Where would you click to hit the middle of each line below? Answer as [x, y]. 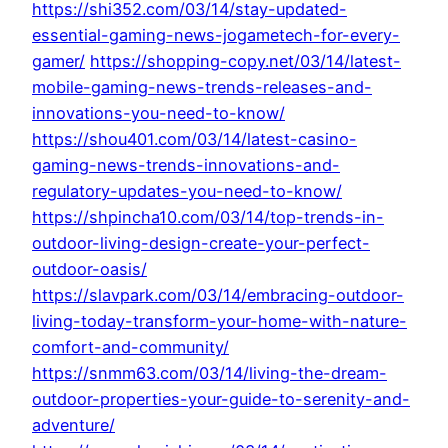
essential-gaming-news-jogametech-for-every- [216, 35]
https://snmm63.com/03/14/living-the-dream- [209, 373]
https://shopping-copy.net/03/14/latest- [245, 61]
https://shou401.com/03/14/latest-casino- [194, 139]
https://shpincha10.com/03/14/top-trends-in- [208, 217]
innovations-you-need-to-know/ [158, 113]
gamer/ [58, 61]
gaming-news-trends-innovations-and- [186, 165]
